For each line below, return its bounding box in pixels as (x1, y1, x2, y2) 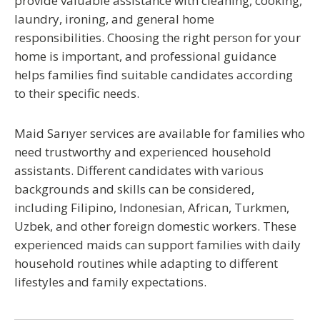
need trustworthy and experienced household (14, 144, 271, 160)
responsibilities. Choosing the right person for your (14, 29, 301, 46)
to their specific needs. (14, 85, 139, 101)
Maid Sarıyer (14, 125, 87, 141)
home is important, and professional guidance (14, 48, 276, 64)
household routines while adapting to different (14, 255, 278, 271)
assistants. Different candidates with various (14, 162, 264, 179)
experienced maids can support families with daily (14, 236, 301, 253)
